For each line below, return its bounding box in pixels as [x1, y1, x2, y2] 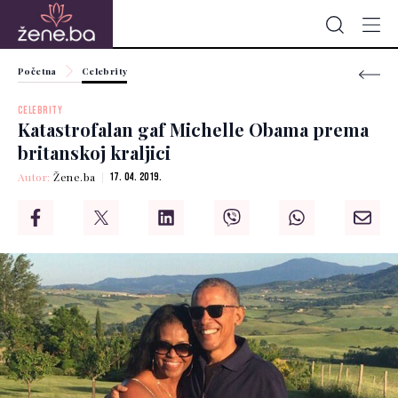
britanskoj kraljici [18, 140, 171, 165]
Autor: [18, 170, 54, 185]
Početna [18, 65, 57, 77]
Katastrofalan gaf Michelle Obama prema [18, 117, 369, 142]
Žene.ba [53, 170, 96, 185]
